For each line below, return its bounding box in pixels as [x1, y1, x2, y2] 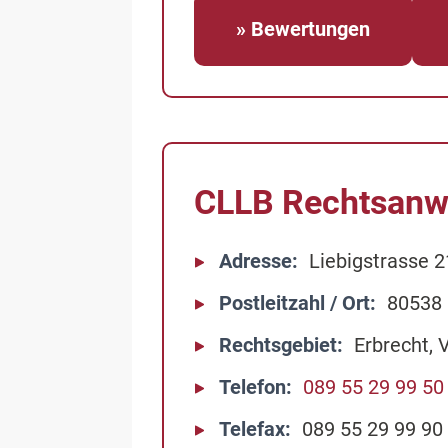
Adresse [219, 249, 292, 273]
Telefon [219, 375, 286, 399]
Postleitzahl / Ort [219, 291, 370, 315]
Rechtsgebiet [219, 333, 337, 357]
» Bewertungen [236, 17, 370, 41]
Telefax [219, 417, 285, 441]
